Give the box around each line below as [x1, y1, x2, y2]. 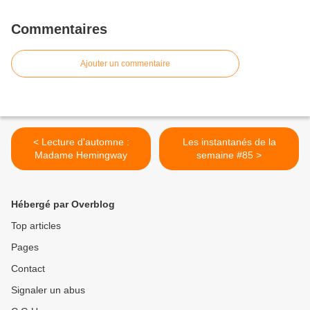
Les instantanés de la [182, 136, 276, 147]
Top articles [11, 219, 61, 231]
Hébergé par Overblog [11, 198, 115, 210]
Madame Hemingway [35, 149, 127, 161]
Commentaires [11, 21, 107, 37]
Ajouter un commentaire [80, 58, 170, 69]
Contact [11, 262, 45, 274]
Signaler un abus [11, 284, 85, 295]
